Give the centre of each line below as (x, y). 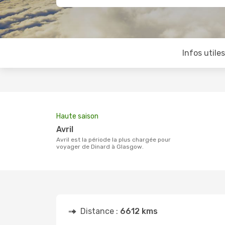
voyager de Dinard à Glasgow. (100, 147)
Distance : (100, 211)
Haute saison (77, 116)
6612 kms (139, 211)
